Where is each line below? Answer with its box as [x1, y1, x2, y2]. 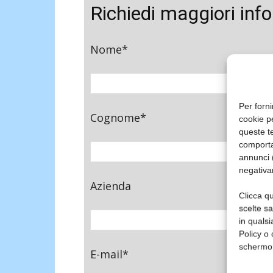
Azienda [90, 178, 131, 193]
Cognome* [90, 110, 146, 125]
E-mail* [90, 246, 129, 261]
